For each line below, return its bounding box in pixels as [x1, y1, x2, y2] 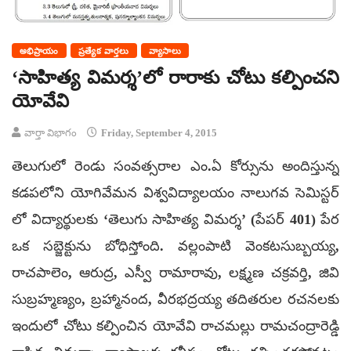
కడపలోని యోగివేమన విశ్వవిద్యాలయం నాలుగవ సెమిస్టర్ [12, 185, 339, 201]
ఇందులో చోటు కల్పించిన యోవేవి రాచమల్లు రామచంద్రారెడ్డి [12, 318, 339, 335]
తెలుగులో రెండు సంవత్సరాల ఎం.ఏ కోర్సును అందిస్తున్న [12, 158, 339, 175]
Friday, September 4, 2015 [99, 127, 217, 139]
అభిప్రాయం [20, 46, 59, 56]
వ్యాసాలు [148, 46, 182, 56]
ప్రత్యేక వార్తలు [78, 46, 129, 56]
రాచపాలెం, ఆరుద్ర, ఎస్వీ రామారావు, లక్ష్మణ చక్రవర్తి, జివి [12, 265, 339, 281]
